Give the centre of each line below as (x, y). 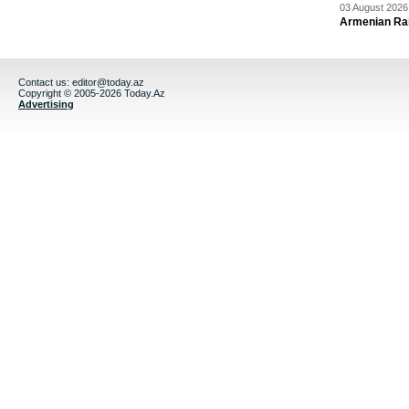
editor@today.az (108, 82)
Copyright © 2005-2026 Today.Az (92, 93)
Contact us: (45, 82)
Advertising (46, 104)
